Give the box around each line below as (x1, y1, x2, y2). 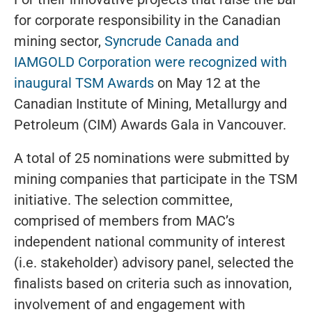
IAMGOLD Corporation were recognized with (14, 53, 287, 70)
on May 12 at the (154, 74, 260, 91)
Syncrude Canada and (104, 32, 239, 49)
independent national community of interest (14, 233, 286, 250)
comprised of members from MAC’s (14, 212, 235, 229)
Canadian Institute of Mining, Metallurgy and (14, 95, 287, 112)
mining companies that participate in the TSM (14, 170, 297, 187)
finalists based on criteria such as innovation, (14, 274, 292, 292)
